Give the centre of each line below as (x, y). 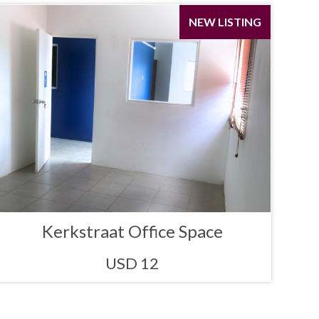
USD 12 (132, 263)
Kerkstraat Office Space (132, 231)
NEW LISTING (225, 22)
